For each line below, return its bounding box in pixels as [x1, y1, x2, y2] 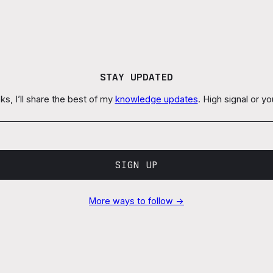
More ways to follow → [89, 196, 184, 207]
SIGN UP [115, 159, 158, 171]
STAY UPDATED [100, 71, 173, 83]
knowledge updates [115, 94, 198, 105]
